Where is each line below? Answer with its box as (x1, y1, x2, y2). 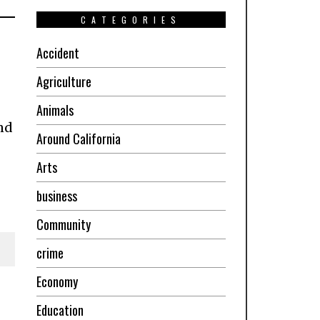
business (36, 186, 77, 205)
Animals (36, 100, 74, 119)
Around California (36, 129, 121, 148)
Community (36, 214, 91, 234)
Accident (36, 43, 79, 62)
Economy (36, 271, 78, 291)
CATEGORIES (80, 13, 181, 26)
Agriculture (36, 71, 91, 91)
